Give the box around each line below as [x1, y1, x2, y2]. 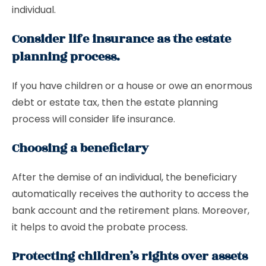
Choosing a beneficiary [12, 139, 148, 157]
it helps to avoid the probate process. [12, 220, 188, 234]
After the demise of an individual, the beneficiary [12, 170, 237, 184]
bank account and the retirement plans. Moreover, [12, 204, 249, 217]
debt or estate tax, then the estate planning [12, 96, 218, 109]
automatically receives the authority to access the [12, 187, 249, 201]
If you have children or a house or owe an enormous [12, 79, 252, 93]
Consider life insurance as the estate [12, 30, 231, 48]
